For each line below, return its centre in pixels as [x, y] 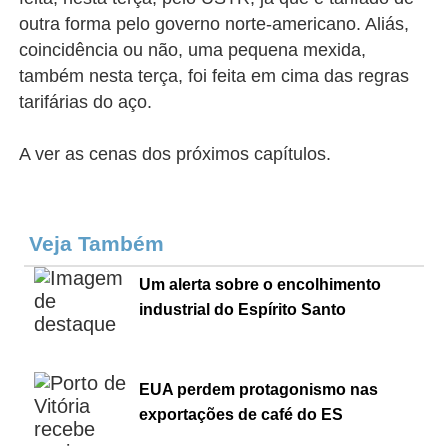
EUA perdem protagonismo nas [259, 389]
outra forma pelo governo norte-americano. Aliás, [214, 24]
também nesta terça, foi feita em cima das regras [214, 76]
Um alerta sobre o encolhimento [260, 284]
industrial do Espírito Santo [243, 309]
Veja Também [100, 243]
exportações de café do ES [241, 414]
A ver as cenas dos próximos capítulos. [175, 154]
